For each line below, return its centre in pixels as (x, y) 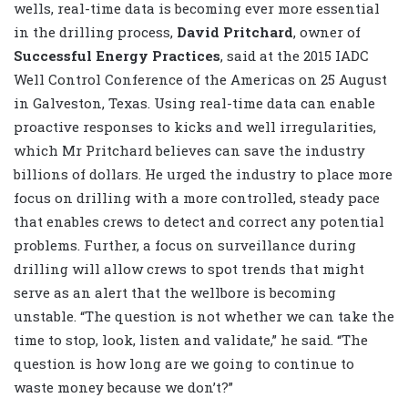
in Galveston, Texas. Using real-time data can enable (194, 103)
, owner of (327, 32)
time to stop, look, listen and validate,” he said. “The (191, 340)
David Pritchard (235, 32)
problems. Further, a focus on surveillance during (185, 245)
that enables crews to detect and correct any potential (199, 222)
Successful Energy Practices (117, 56)
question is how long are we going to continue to (184, 364)
